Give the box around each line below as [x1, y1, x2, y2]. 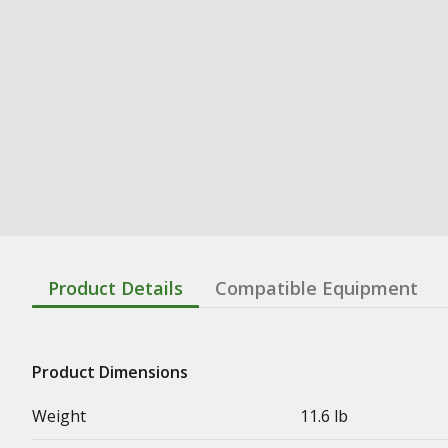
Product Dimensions [32, 361, 188, 383]
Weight [32, 405, 86, 427]
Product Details [48, 276, 183, 300]
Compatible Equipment [215, 276, 418, 300]
